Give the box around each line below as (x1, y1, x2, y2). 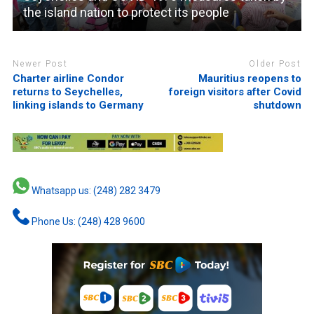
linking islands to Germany (12, 98, 144, 111)
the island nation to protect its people (22, 5, 229, 20)
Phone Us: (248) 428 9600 (29, 216, 145, 228)
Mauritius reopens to (198, 71, 302, 85)
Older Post (249, 59, 302, 69)
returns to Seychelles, (12, 85, 123, 98)
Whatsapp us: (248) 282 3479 (29, 185, 161, 197)
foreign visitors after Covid (169, 85, 302, 98)
